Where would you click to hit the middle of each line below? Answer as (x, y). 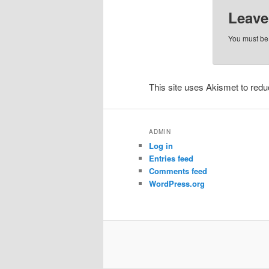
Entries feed (171, 159)
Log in (161, 146)
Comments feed (178, 171)
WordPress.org (177, 184)
